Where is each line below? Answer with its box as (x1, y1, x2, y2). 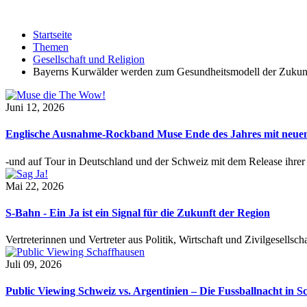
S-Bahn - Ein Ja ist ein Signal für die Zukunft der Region (5, 206, 270, 219)
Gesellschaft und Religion (33, 53, 145, 65)
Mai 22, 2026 (5, 180, 64, 192)
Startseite (33, 29, 72, 40)
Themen (33, 41, 69, 53)
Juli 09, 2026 (5, 258, 62, 271)
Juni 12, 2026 (5, 101, 64, 113)
